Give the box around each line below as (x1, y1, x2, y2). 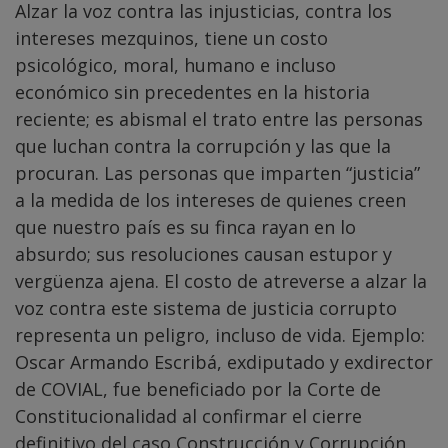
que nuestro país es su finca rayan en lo (15, 215, 356, 240)
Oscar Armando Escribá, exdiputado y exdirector (15, 350, 433, 375)
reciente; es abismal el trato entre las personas (15, 107, 423, 132)
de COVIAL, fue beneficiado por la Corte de (15, 377, 381, 402)
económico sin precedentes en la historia (15, 80, 370, 105)
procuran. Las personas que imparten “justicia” (15, 161, 420, 186)
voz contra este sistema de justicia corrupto (15, 296, 397, 321)
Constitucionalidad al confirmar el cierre (15, 404, 362, 429)
